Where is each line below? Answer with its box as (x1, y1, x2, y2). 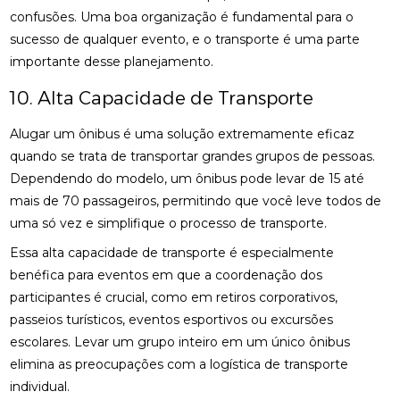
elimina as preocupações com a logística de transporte (10, 356, 349, 372)
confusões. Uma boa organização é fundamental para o (10, 9, 354, 25)
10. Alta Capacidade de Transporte (10, 87, 314, 109)
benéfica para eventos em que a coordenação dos (10, 267, 323, 283)
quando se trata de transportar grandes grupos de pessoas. (10, 148, 376, 164)
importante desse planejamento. (10, 54, 214, 70)
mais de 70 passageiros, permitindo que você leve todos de (10, 193, 382, 209)
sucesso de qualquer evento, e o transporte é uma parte (10, 31, 361, 47)
